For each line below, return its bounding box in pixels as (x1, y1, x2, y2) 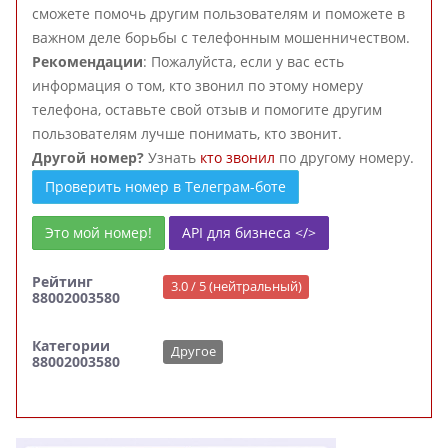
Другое (170, 343, 216, 360)
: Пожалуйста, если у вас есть (143, 52, 344, 71)
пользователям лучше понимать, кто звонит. (32, 124, 342, 143)
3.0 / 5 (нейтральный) (170, 278, 302, 295)
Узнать (148, 148, 200, 167)
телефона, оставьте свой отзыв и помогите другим (32, 100, 382, 119)
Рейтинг (32, 272, 93, 291)
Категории (32, 336, 110, 355)
